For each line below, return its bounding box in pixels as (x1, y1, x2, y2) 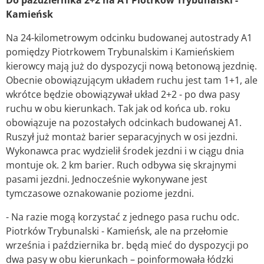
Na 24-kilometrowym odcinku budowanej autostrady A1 (6, 31, 252, 45)
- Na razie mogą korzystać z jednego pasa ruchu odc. (6, 210, 239, 224)
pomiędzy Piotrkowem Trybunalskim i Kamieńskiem (6, 45, 235, 59)
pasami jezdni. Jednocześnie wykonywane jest (6, 173, 207, 186)
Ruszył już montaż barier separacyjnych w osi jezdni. (6, 130, 237, 144)
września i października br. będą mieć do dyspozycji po (6, 239, 249, 252)
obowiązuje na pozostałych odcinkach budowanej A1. (6, 116, 242, 130)
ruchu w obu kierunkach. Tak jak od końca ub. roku (6, 102, 230, 115)
